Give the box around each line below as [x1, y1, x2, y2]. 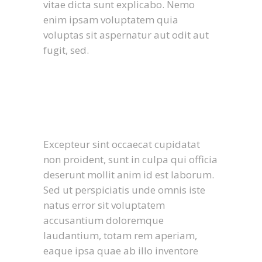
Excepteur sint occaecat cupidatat [43, 137, 200, 151]
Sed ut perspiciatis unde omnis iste [43, 183, 205, 196]
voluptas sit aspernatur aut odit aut [43, 28, 209, 42]
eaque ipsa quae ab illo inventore [43, 244, 198, 257]
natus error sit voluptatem [43, 198, 165, 212]
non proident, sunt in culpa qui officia [43, 153, 218, 166]
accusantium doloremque [43, 213, 164, 227]
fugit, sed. [43, 43, 89, 57]
